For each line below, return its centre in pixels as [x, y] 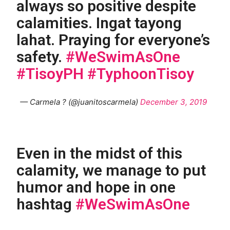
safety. [41, 56]
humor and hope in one [96, 187]
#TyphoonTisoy [141, 73]
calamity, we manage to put [111, 170]
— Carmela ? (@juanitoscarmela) [80, 102]
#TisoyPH [50, 73]
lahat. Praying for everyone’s [113, 40]
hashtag [46, 204]
